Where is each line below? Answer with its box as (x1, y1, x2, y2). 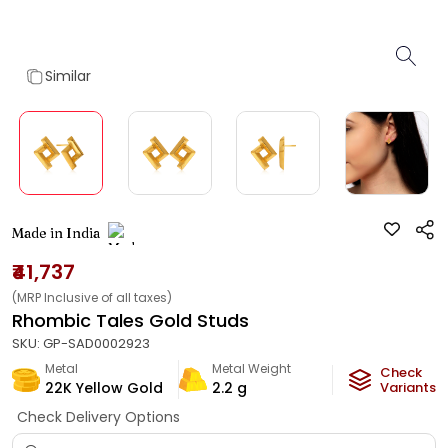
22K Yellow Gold (45, 378, 163, 398)
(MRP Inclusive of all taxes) (12, 289, 172, 306)
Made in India (12, 224, 100, 242)
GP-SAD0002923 (43, 334, 150, 353)
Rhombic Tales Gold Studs (12, 308, 249, 333)
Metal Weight (212, 360, 291, 377)
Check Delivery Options (16, 407, 180, 427)
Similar (45, 66, 91, 86)
